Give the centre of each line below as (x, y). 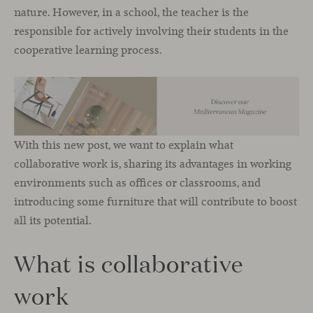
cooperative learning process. (88, 50)
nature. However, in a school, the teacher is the (131, 12)
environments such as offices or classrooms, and (137, 182)
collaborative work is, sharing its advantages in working (153, 163)
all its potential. (53, 220)
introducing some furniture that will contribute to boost (155, 201)
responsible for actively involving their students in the (151, 31)
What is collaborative (129, 263)
